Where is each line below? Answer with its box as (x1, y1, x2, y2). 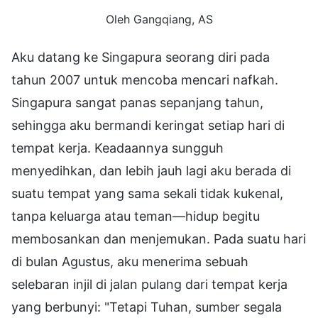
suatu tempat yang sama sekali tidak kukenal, (11, 185, 283, 201)
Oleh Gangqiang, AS (105, 11, 213, 26)
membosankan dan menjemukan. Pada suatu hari (11, 231, 306, 246)
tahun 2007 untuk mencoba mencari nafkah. (11, 72, 278, 87)
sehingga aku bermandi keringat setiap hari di (11, 117, 285, 133)
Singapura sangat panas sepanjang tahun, (11, 94, 263, 110)
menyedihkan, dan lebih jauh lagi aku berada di (11, 163, 291, 178)
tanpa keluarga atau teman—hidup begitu (11, 208, 260, 224)
